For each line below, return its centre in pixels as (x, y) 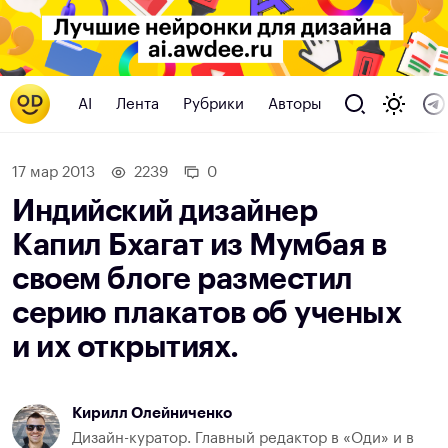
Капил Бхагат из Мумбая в (199, 245)
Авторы (295, 104)
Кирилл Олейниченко (152, 414)
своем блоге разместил (182, 279)
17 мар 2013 (53, 173)
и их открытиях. (125, 347)
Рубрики (213, 104)
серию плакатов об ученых (206, 313)
